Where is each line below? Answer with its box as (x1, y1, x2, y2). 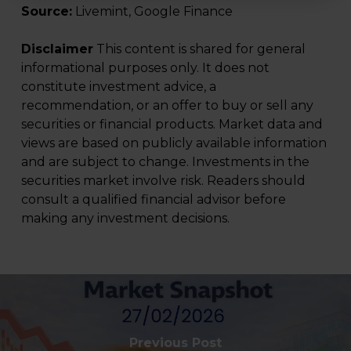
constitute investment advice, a (20, 78, 216, 94)
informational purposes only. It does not (20, 60, 270, 75)
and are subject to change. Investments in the (20, 154, 309, 169)
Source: (20, 3, 72, 19)
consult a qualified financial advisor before (20, 191, 286, 207)
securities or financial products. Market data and (20, 116, 323, 132)
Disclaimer (20, 41, 93, 56)
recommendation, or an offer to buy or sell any (20, 97, 313, 113)
